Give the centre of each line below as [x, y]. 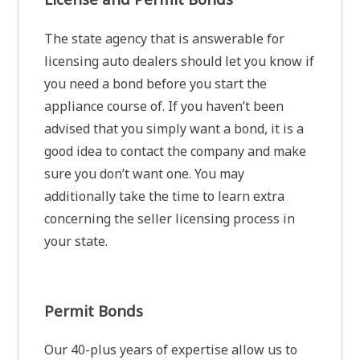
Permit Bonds [94, 310]
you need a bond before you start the [156, 83]
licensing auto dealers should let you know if [180, 61]
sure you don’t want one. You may [145, 173]
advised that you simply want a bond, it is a [174, 128]
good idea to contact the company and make [176, 151]
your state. [76, 241]
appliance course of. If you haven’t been [164, 106]
